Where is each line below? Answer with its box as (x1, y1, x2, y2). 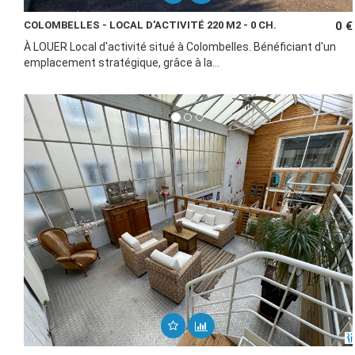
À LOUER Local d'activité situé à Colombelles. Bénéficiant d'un (24, 40, 336, 53)
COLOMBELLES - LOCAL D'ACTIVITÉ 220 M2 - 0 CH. (24, 19, 277, 31)
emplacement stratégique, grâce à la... (24, 56, 219, 69)
